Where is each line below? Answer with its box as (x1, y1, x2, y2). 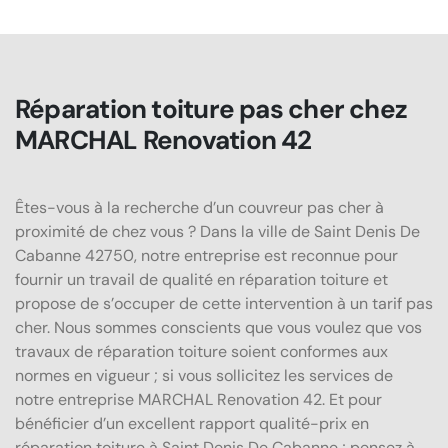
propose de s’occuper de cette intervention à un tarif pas (15, 292, 433, 314)
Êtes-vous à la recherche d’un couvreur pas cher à (15, 196, 384, 218)
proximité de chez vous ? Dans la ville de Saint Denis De (15, 220, 420, 242)
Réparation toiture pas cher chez (15, 91, 408, 126)
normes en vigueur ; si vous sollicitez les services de (15, 364, 393, 386)
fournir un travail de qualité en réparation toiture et (15, 268, 388, 290)
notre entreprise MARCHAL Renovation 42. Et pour (15, 388, 382, 410)
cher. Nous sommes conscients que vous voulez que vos (15, 316, 422, 338)
